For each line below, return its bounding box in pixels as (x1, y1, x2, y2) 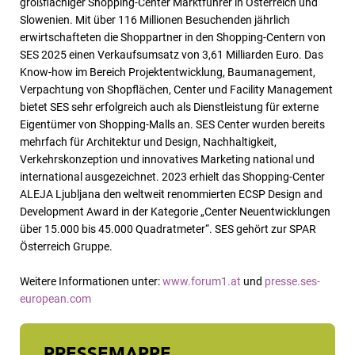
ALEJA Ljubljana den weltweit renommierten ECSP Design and (20, 187, 323, 200)
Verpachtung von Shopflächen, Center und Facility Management (20, 82, 333, 96)
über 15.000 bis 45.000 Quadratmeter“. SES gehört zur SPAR (20, 222, 316, 235)
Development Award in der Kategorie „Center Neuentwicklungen (20, 204, 330, 218)
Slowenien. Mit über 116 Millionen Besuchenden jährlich (20, 13, 290, 26)
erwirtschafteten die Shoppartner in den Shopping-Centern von (20, 30, 326, 44)
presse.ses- (265, 274, 320, 288)
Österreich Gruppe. (20, 239, 113, 253)
